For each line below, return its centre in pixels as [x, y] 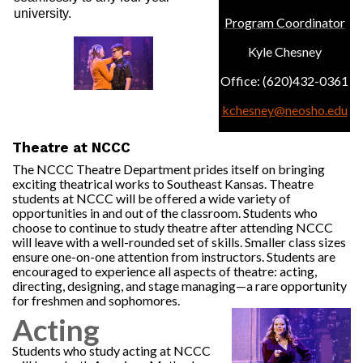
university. [43, 13]
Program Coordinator [284, 22]
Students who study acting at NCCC [111, 350]
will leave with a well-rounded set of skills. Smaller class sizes [179, 242]
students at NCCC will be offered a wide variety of [152, 198]
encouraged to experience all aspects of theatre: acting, [164, 271]
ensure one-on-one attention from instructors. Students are [174, 256]
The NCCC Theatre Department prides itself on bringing [169, 169]
